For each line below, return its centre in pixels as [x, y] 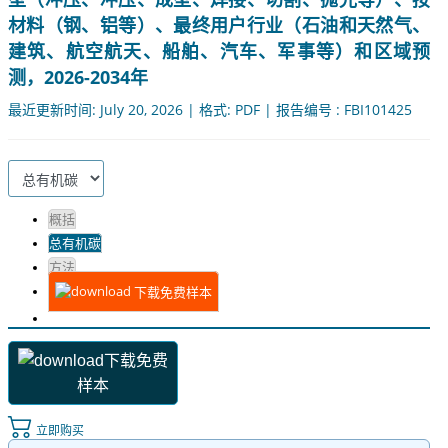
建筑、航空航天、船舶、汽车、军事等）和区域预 [219, 51]
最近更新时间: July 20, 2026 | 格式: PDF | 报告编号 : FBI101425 [210, 110]
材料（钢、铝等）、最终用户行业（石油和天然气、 [219, 25]
